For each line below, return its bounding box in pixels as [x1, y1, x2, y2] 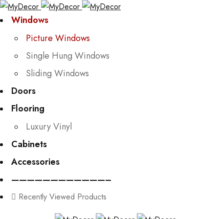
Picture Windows [26, 32, 90, 44]
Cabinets [11, 138, 47, 151]
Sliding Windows [26, 67, 89, 80]
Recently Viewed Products [19, 191, 107, 202]
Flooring [11, 102, 44, 115]
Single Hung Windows [26, 49, 109, 62]
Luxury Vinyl [26, 120, 72, 133]
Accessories [11, 155, 60, 168]
